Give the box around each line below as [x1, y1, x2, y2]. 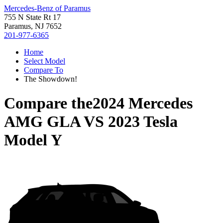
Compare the [4, 94, 93, 112]
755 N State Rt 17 [4, 13, 61, 21]
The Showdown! [24, 75, 77, 83]
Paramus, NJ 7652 [4, 22, 62, 30]
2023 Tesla [108, 112, 178, 131]
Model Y [4, 131, 62, 149]
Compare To [24, 66, 63, 74]
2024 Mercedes [93, 94, 193, 112]
